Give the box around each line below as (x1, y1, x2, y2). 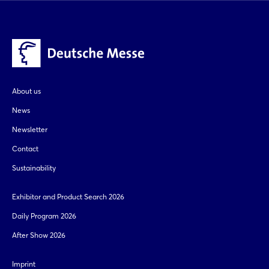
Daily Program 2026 (12, 211, 76, 221)
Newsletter (12, 125, 47, 134)
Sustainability (12, 163, 56, 173)
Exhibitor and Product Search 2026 (12, 192, 124, 202)
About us (12, 86, 41, 96)
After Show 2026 (12, 231, 65, 240)
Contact (12, 144, 38, 154)
